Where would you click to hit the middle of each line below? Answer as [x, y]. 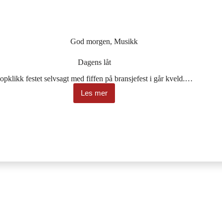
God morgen [90, 42]
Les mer [94, 93]
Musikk [126, 42]
